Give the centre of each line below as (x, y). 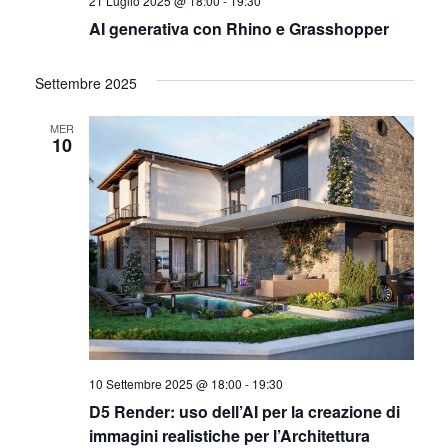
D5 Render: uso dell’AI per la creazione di (244, 411)
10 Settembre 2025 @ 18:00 (165, 383)
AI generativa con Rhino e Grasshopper (238, 29)
